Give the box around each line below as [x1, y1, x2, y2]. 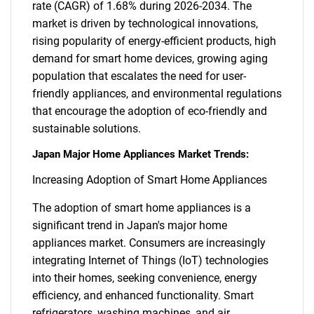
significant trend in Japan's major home [32, 219, 227, 232]
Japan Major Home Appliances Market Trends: [32, 148, 249, 161]
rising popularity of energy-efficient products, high [32, 34, 276, 48]
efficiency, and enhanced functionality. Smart [32, 289, 254, 302]
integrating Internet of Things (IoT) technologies [32, 254, 268, 267]
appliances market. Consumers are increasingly [32, 236, 266, 250]
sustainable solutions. [32, 122, 141, 135]
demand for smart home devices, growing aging [32, 52, 268, 65]
